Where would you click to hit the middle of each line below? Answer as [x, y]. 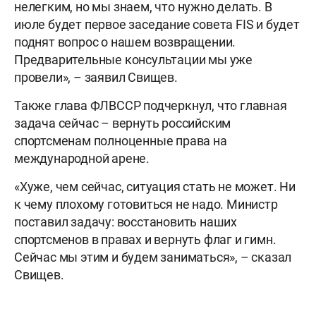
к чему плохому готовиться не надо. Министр [146, 205]
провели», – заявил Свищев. [96, 78]
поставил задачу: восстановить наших [126, 222]
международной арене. [82, 159]
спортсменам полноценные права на [121, 141]
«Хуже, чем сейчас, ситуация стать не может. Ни [155, 187]
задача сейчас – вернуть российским [123, 123]
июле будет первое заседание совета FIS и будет [157, 25]
